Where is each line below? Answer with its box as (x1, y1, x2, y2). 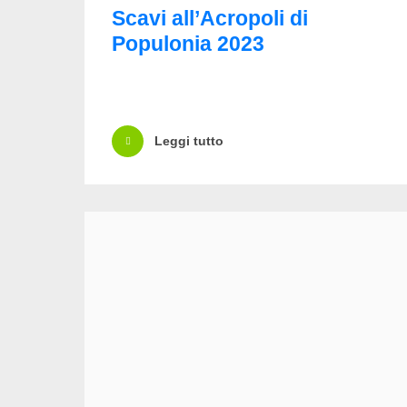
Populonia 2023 (112, 31, 264, 55)
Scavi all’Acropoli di (112, 5, 308, 30)
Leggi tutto (154, 134, 223, 149)
